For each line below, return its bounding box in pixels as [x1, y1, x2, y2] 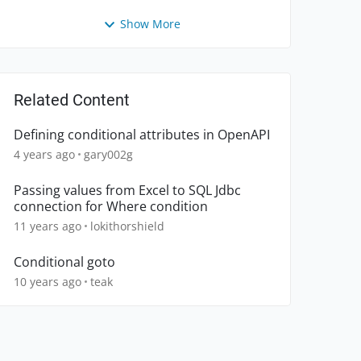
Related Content [14, 90, 130, 110]
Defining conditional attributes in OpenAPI [14, 126, 270, 144]
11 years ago [14, 218, 81, 234]
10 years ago [14, 274, 81, 290]
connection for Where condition [14, 197, 208, 216]
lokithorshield [90, 218, 164, 234]
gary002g [84, 147, 133, 163]
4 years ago [14, 147, 75, 163]
